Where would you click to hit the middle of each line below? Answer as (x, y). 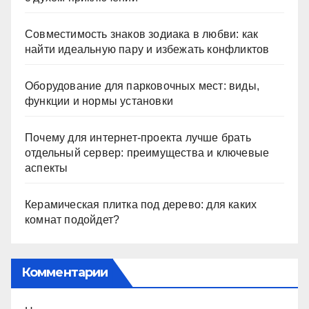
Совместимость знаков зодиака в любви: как (142, 34)
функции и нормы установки (99, 101)
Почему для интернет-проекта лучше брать (138, 137)
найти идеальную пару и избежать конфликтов (147, 49)
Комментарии (65, 272)
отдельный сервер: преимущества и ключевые (147, 152)
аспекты (47, 168)
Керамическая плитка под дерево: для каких (141, 204)
